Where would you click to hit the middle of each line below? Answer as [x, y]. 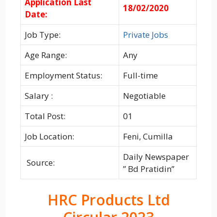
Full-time [140, 75]
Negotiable [144, 95]
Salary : [39, 95]
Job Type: [43, 34]
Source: [40, 162]
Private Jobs [146, 34]
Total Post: [45, 116]
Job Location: [49, 136]
